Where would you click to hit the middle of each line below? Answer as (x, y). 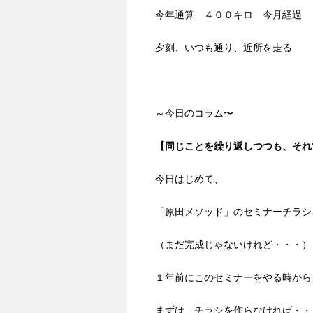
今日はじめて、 (189, 179)
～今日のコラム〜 (194, 114)
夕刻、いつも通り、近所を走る (224, 48)
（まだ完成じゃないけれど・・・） (233, 245)
